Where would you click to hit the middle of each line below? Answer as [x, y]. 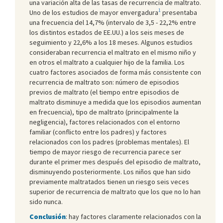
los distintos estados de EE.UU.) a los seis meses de [107, 32]
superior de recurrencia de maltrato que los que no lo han [115, 191]
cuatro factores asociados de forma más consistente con [115, 72]
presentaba [179, 12]
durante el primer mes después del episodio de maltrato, [115, 162]
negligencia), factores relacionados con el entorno [105, 122]
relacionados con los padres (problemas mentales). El [109, 142]
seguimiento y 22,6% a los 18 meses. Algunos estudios [111, 42]
